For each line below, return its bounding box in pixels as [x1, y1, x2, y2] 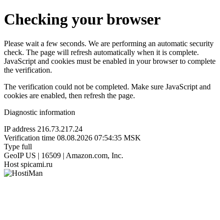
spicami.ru [21, 160, 53, 168]
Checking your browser [4, 10, 161, 28]
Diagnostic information [4, 108, 75, 116]
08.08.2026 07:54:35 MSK [57, 133, 141, 142]
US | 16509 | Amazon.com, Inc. [26, 151, 123, 160]
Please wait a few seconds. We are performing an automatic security [4, 39, 214, 48]
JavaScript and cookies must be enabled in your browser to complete [4, 56, 216, 65]
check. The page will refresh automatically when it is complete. [4, 48, 199, 56]
